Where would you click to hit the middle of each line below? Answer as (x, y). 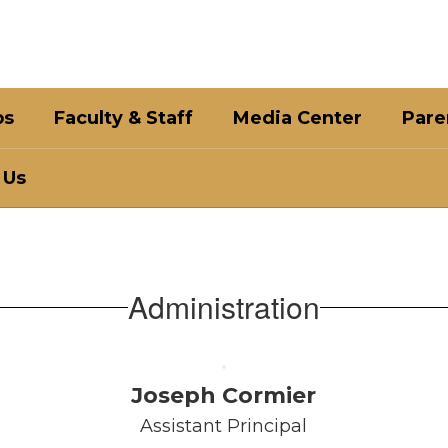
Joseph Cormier (224, 395)
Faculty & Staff (123, 118)
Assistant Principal (224, 426)
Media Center (297, 118)
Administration (224, 306)
